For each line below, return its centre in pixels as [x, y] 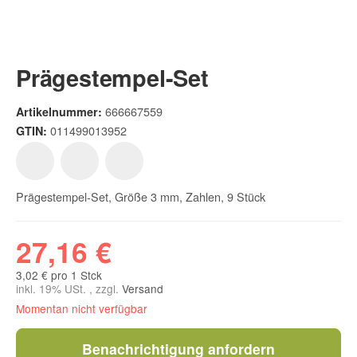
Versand [143, 288]
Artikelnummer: [59, 111]
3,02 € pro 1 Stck [59, 275]
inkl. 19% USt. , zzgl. [69, 288]
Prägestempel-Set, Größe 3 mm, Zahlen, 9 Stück [141, 196]
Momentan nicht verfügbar [82, 308]
